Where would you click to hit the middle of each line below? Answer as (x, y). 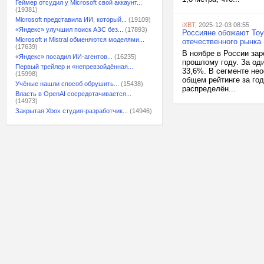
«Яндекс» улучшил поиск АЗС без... (69, 29)
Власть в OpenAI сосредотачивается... (73, 94)
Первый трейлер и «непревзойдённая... (74, 67)
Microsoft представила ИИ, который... (71, 19)
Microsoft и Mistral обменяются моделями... (80, 39)
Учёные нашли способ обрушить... (67, 84)
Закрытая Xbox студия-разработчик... (72, 111)
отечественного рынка (222, 42)
